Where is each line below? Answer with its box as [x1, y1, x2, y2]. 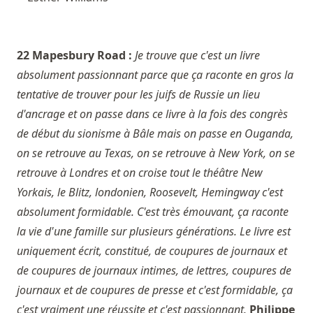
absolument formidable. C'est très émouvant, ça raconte [17, 204, 289, 220]
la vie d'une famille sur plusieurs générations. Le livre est [17, 224, 291, 240]
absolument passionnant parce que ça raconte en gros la [17, 67, 293, 83]
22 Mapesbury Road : [17, 48, 135, 64]
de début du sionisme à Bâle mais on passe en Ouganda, [17, 126, 293, 142]
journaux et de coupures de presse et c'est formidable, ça [17, 282, 293, 298]
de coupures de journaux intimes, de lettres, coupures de [17, 263, 291, 279]
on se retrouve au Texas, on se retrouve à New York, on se [17, 145, 295, 161]
